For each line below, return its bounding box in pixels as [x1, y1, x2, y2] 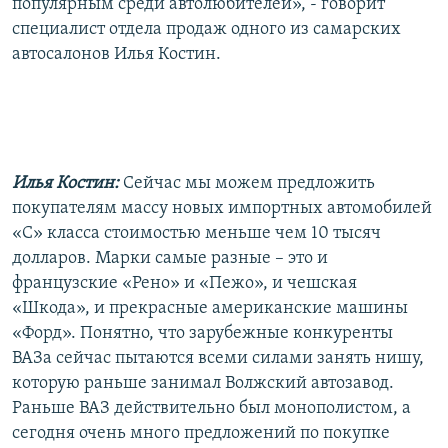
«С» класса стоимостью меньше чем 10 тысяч [12, 223, 381, 243]
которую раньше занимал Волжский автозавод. [12, 373, 394, 393]
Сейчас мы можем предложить [123, 173, 375, 193]
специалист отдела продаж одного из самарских [12, 19, 401, 39]
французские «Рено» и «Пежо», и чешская [12, 273, 357, 293]
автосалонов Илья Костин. [12, 44, 221, 64]
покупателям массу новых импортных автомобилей [12, 198, 432, 218]
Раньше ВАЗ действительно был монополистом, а [12, 398, 411, 418]
